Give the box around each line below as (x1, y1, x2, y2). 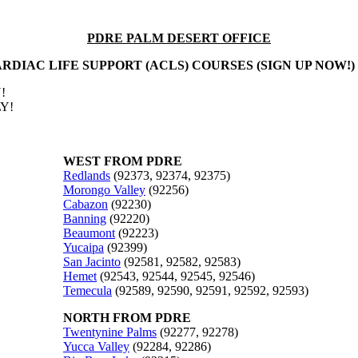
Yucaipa (63, 240, 104, 254)
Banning (63, 211, 106, 225)
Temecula (63, 283, 112, 297)
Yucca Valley (63, 339, 129, 353)
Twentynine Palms (63, 324, 157, 339)
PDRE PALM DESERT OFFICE (87, 30, 271, 45)
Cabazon (63, 197, 108, 211)
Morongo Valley (63, 182, 145, 197)
